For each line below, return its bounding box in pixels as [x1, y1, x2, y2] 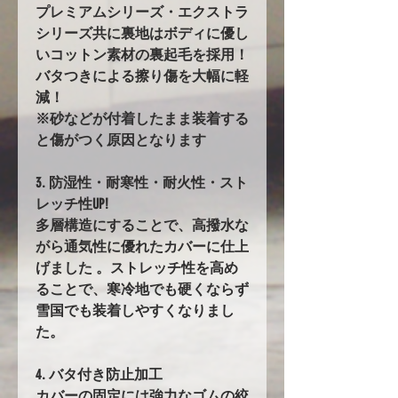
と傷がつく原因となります [36, 131, 206, 148]
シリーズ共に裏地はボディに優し [36, 24, 249, 42]
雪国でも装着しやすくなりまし [36, 301, 235, 319]
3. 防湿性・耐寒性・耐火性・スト [36, 173, 248, 191]
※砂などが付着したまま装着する [36, 109, 249, 127]
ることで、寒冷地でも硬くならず [36, 280, 249, 298]
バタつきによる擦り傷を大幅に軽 [36, 67, 249, 84]
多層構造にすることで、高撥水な [36, 216, 249, 234]
